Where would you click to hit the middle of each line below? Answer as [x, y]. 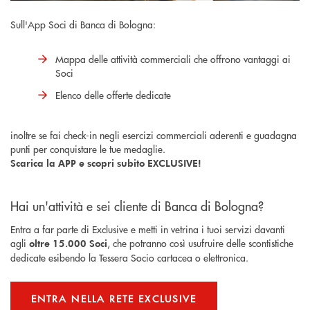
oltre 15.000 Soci [68, 243]
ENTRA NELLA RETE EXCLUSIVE [114, 299]
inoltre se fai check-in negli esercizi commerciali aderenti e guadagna [154, 135]
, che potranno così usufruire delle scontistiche [200, 243]
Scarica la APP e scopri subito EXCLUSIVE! [106, 163]
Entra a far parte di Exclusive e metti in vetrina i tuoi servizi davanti [148, 229]
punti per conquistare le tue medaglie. [88, 149]
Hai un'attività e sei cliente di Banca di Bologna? [137, 206]
